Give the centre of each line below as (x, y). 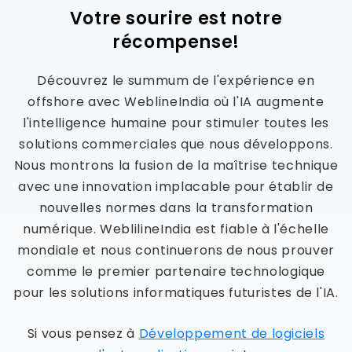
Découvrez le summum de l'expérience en (176, 80)
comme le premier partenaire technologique (176, 271)
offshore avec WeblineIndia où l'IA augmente (176, 101)
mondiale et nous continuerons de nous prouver (176, 250)
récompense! (176, 42)
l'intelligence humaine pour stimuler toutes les (176, 123)
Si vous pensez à (83, 333)
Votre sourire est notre (176, 18)
